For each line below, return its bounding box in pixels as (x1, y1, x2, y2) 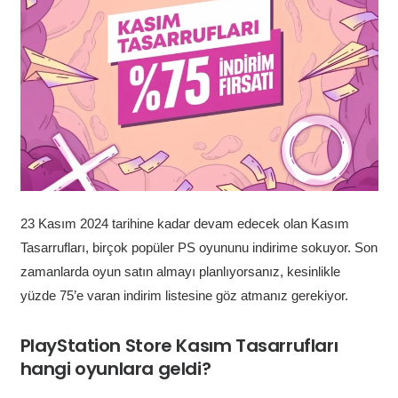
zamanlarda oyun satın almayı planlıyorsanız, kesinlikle (20, 263, 340, 279)
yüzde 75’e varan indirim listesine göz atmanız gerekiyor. (20, 287, 348, 303)
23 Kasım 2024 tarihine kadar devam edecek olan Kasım (20, 215, 349, 231)
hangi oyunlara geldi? (20, 355, 211, 381)
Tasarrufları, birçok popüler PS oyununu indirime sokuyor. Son (20, 239, 378, 255)
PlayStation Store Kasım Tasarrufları (20, 332, 338, 358)
